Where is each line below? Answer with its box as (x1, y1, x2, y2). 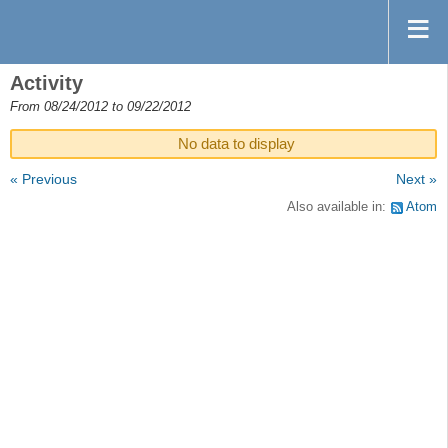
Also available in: (287, 199, 390, 214)
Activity (10, 72, 83, 94)
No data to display (178, 135, 295, 153)
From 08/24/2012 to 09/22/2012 (10, 100, 191, 114)
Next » (396, 171, 437, 188)
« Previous (10, 171, 77, 188)
